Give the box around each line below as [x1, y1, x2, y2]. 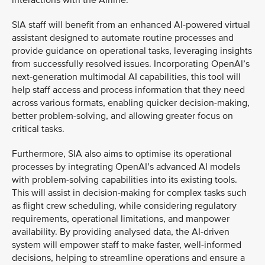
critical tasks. [12, 123, 67, 135]
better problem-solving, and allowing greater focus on [12, 110, 233, 122]
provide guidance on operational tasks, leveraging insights [12, 45, 252, 57]
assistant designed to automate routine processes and [12, 32, 234, 44]
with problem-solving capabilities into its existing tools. [12, 174, 237, 186]
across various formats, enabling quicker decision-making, [12, 97, 250, 109]
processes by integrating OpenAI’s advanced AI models [12, 161, 240, 173]
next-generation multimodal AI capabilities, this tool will [12, 71, 241, 83]
